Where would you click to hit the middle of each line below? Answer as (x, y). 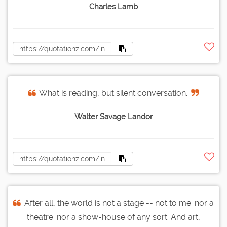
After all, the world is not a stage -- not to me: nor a (119, 203)
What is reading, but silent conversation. (113, 93)
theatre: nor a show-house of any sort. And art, (113, 217)
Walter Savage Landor (113, 117)
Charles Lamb (113, 7)
